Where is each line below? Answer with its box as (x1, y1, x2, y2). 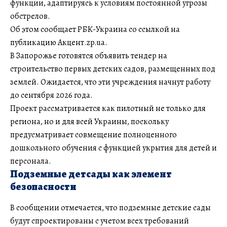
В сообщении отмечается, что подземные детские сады (10, 202, 211, 213)
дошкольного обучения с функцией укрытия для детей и (10, 142, 217, 154)
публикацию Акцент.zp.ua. (10, 36, 107, 48)
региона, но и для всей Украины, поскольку (10, 116, 169, 127)
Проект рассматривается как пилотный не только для (10, 102, 206, 114)
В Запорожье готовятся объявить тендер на (10, 50, 167, 61)
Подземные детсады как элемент (10, 167, 172, 181)
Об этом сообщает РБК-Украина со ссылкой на (10, 23, 180, 35)
